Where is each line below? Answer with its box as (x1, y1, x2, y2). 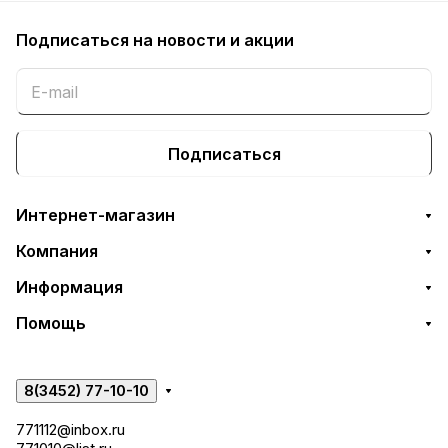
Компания (16, 241, 98, 261)
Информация (16, 277, 123, 297)
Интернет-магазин (16, 205, 175, 225)
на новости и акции (133, 30, 294, 50)
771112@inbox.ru (16, 420, 125, 439)
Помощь (16, 313, 86, 333)
